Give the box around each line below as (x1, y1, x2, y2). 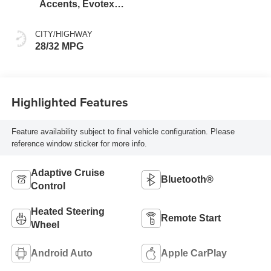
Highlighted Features (11, 93, 128, 111)
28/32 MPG (34, 41, 83, 52)
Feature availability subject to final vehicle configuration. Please (11, 126, 235, 136)
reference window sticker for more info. (11, 139, 147, 148)
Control (30, 181, 65, 192)
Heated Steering (30, 206, 105, 217)
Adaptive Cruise (30, 168, 105, 178)
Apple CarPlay (161, 248, 227, 259)
